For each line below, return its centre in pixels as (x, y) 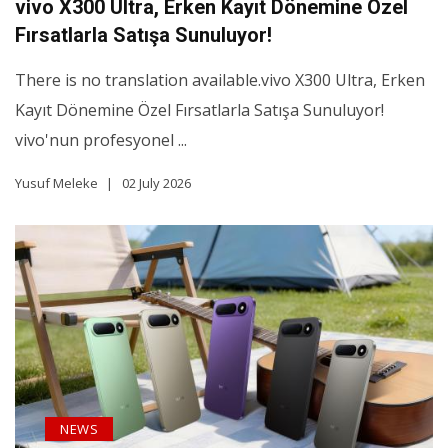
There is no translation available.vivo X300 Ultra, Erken (220, 80)
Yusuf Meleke (56, 183)
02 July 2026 (156, 183)
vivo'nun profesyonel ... (101, 140)
